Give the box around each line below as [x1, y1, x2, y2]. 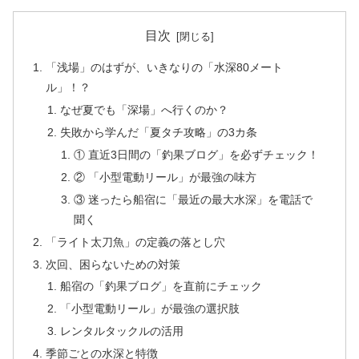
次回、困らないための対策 [46, 257, 181, 271]
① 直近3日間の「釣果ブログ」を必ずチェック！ [73, 148, 319, 162]
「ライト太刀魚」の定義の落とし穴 [46, 235, 226, 248]
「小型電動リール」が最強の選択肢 [59, 302, 240, 316]
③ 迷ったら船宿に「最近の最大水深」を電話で [73, 192, 313, 206]
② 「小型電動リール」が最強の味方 [73, 170, 256, 184]
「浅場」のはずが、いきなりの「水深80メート [46, 61, 284, 75]
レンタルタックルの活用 [59, 325, 184, 338]
